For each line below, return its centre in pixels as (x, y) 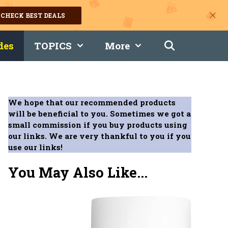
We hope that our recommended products (92, 102)
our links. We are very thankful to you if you (99, 136)
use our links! (35, 147)
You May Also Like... (78, 172)
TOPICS (53, 46)
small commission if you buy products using (98, 125)
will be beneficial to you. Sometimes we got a (99, 113)
